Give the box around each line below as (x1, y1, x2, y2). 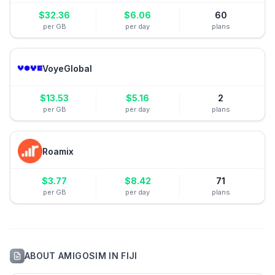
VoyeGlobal (42, 63, 92, 74)
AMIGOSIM (58, 250, 106, 261)
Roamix (42, 145, 74, 157)
